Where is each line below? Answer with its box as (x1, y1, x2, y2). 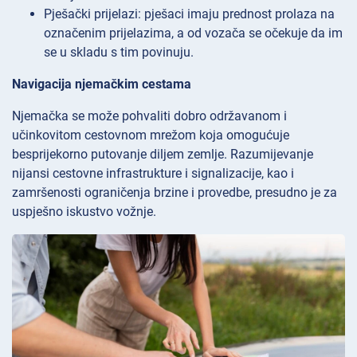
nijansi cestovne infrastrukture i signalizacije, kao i (12, 165, 294, 181)
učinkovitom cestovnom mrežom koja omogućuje (12, 127, 289, 143)
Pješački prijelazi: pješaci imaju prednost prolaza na (44, 6, 335, 22)
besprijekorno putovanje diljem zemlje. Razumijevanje (12, 146, 313, 162)
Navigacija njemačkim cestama (12, 76, 191, 92)
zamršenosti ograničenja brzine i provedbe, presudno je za (12, 184, 337, 200)
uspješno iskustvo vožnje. (12, 203, 156, 219)
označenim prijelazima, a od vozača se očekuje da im (44, 25, 343, 41)
